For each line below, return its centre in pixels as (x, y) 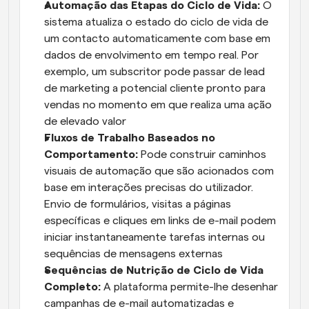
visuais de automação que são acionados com (159, 171)
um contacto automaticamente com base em (157, 39)
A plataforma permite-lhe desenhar (191, 287)
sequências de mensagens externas (133, 254)
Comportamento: (92, 155)
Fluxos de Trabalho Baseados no (130, 138)
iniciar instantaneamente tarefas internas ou (154, 238)
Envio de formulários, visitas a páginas (138, 205)
